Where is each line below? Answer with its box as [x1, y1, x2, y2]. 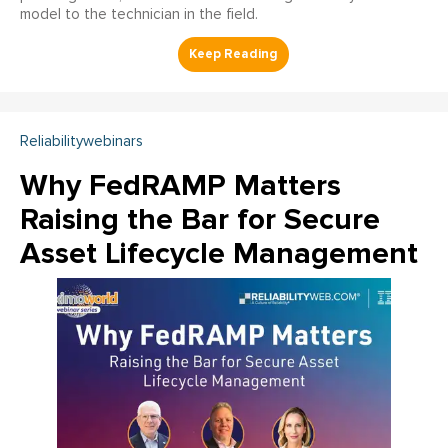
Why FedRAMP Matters [20, 166, 341, 204]
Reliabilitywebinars [20, 133, 143, 149]
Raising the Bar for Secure [20, 200, 380, 238]
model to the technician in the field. [20, 6, 258, 22]
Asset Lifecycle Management [20, 234, 418, 272]
